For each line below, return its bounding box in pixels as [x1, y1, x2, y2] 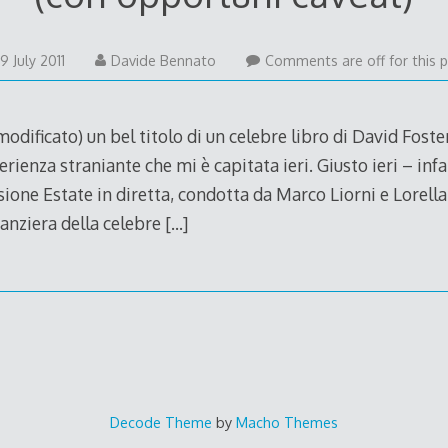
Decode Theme [110, 412, 212, 431]
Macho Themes [236, 412, 338, 431]
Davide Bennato [110, 52, 216, 70]
